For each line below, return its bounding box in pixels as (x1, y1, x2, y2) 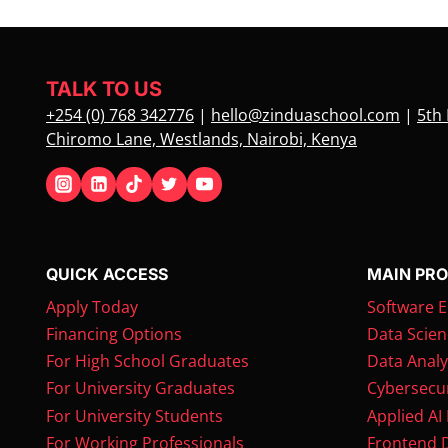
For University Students (46, 405, 223, 428)
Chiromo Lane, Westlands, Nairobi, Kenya (46, 127, 357, 150)
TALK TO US (46, 76, 162, 101)
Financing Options (46, 323, 182, 346)
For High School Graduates (46, 350, 249, 373)
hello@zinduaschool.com (211, 103, 400, 126)
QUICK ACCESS (46, 263, 168, 284)
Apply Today (46, 296, 138, 319)
